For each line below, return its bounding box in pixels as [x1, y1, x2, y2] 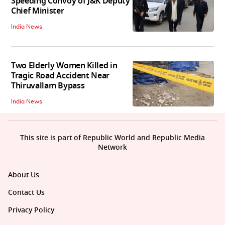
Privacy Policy [8, 205, 54, 216]
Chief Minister [11, 5, 64, 18]
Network [98, 142, 127, 153]
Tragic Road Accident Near [11, 70, 109, 82]
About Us [8, 170, 39, 181]
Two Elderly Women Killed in [11, 60, 118, 72]
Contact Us [8, 187, 45, 198]
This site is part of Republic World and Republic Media [20, 133, 205, 144]
